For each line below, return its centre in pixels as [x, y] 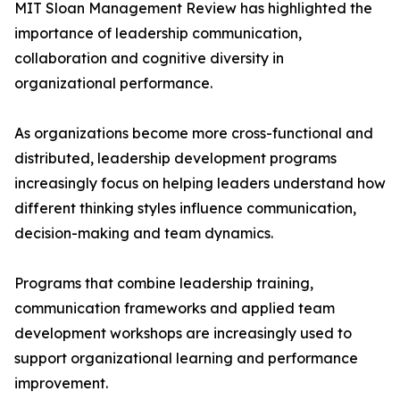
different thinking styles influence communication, [185, 208]
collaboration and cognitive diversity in [149, 58]
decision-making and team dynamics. [144, 233]
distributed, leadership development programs [175, 158]
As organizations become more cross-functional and [194, 133]
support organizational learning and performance [186, 358]
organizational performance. [113, 83]
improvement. [61, 383]
